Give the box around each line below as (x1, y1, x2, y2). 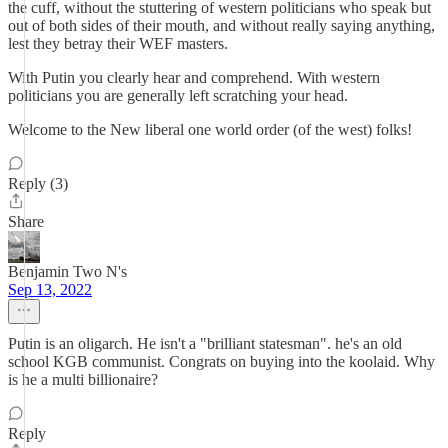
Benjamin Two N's (8, 263, 127, 280)
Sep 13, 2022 (8, 281, 92, 298)
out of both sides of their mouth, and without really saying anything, (8, 17, 435, 34)
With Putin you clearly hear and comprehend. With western (8, 69, 380, 86)
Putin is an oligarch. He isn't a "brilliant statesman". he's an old (8, 335, 402, 352)
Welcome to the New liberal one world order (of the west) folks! (8, 121, 412, 138)
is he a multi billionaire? (8, 371, 158, 388)
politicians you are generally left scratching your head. (8, 87, 348, 104)
